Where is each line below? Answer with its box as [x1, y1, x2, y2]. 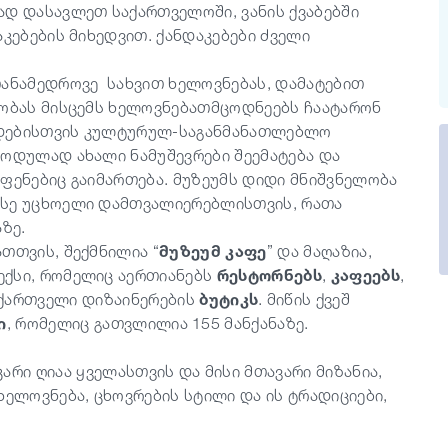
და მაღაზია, [277, 241, 373, 261]
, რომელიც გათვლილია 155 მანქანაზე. [6, 313, 309, 333]
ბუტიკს [199, 289, 259, 309]
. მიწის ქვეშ [258, 289, 351, 309]
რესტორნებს [216, 265, 323, 285]
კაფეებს [330, 265, 401, 285]
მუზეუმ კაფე [159, 241, 267, 261]
